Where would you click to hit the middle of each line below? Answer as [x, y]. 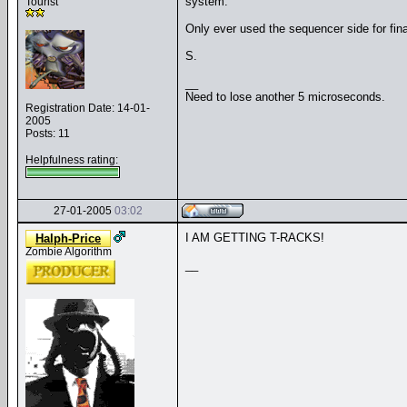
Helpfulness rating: [72, 160]
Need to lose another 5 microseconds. [285, 97]
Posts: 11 [48, 134]
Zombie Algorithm [69, 252]
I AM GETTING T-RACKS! [255, 238]
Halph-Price [68, 238]
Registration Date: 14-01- [88, 108]
